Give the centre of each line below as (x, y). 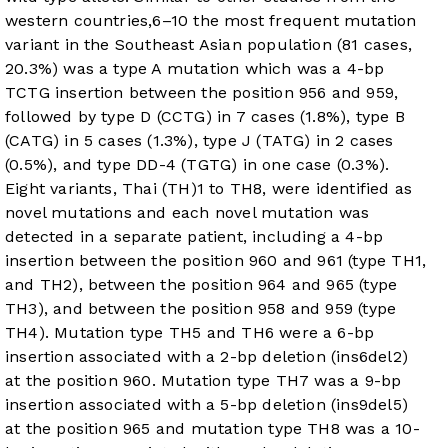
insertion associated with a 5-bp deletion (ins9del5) (206, 405)
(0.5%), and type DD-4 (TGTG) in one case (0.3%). (197, 165)
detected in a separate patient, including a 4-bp (194, 237)
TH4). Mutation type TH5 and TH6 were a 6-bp (190, 333)
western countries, (79, 21)
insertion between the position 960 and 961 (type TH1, (216, 261)
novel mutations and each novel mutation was (187, 213)
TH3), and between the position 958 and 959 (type (201, 309)
